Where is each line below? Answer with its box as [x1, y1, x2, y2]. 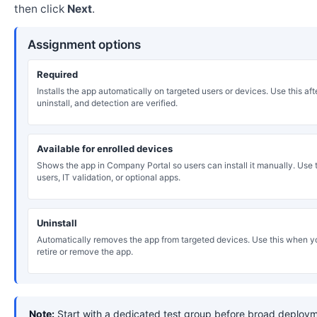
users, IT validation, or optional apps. [37, 172, 180, 183]
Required [37, 69, 78, 81]
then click [14, 2, 67, 16]
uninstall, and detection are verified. [37, 98, 178, 109]
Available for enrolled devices [37, 143, 173, 155]
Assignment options [28, 38, 141, 52]
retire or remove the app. [37, 246, 133, 258]
